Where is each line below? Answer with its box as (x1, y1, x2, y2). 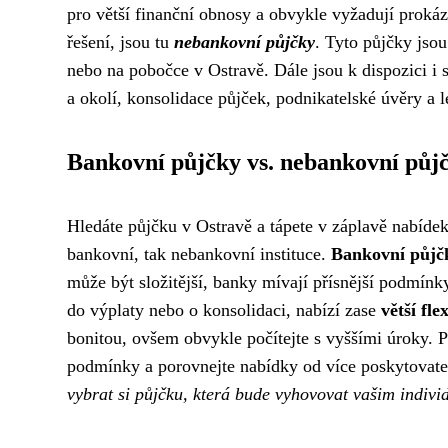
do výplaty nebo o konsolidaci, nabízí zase (67, 300, 381, 320)
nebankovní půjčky (174, 32, 315, 52)
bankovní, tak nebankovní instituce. (67, 244, 331, 264)
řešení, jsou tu (67, 32, 174, 52)
